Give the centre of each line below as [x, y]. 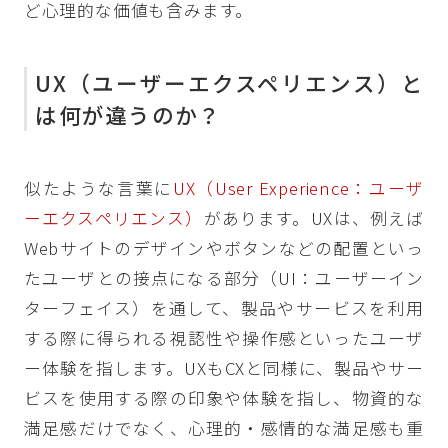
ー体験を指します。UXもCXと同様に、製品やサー [224, 367]
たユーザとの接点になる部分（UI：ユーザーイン [224, 277]
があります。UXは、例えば [314, 217]
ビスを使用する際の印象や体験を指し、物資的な [224, 397]
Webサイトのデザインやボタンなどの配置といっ [224, 247]
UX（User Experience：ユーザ [298, 187]
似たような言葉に [98, 187]
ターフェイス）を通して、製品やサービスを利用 [224, 307]
